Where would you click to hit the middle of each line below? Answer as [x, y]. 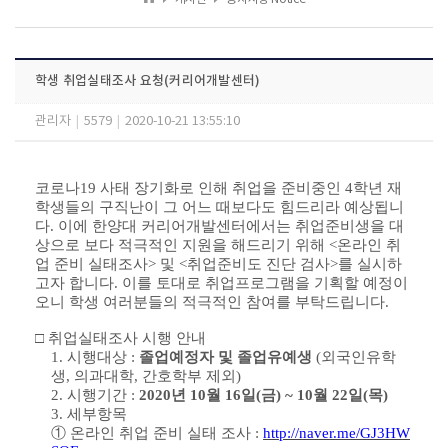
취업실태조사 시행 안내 [127, 338]
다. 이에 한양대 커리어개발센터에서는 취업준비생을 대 [219, 226]
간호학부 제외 [189, 376]
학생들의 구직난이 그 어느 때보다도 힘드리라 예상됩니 [219, 207]
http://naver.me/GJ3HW [336, 433]
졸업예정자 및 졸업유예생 [225, 357]
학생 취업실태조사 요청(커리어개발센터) [148, 81]
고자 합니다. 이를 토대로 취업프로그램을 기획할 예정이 [221, 283]
